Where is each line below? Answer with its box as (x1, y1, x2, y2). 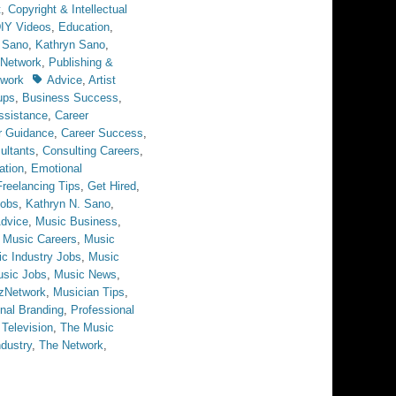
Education (58, 20, 110, 34)
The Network (39, 339, 103, 352)
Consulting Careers (42, 144, 140, 157)
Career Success (61, 126, 143, 140)
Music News (54, 268, 117, 281)
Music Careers (3, 232, 77, 246)
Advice (47, 73, 82, 87)
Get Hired (88, 179, 136, 193)
